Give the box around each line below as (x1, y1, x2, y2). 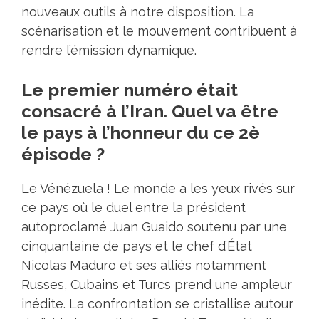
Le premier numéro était (21, 79, 238, 101)
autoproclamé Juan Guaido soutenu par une (21, 219, 287, 235)
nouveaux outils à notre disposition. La (21, 4, 254, 20)
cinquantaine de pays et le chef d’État (21, 239, 252, 254)
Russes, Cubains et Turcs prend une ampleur (21, 277, 292, 293)
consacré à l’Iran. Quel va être (21, 100, 278, 122)
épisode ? (21, 143, 105, 165)
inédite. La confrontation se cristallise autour (21, 296, 293, 312)
